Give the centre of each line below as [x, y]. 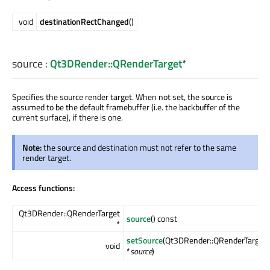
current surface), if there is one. [67, 118]
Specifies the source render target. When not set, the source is [122, 97]
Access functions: [43, 188]
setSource [145, 240]
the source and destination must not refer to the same [140, 148]
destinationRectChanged [84, 21]
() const [164, 219]
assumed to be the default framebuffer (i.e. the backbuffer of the [126, 107]
